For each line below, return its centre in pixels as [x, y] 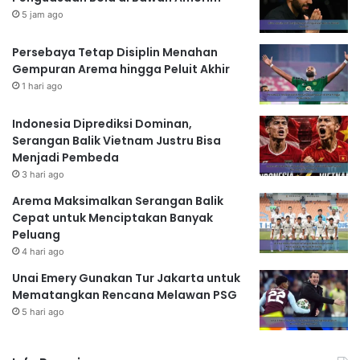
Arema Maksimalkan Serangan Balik [118, 200]
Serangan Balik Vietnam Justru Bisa [117, 140]
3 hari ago [43, 174]
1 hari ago [42, 86]
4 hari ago [43, 251]
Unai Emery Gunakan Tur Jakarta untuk [126, 278]
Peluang [36, 234]
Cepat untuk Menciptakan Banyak [112, 217]
